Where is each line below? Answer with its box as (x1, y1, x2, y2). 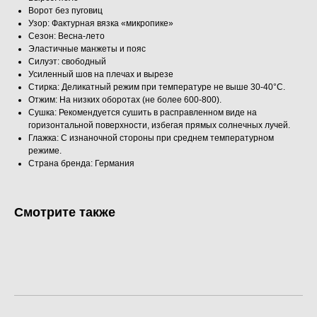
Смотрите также (14, 205, 115, 220)
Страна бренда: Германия (28, 158, 134, 169)
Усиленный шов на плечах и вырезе (28, 69, 173, 80)
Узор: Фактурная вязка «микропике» (28, 18, 173, 29)
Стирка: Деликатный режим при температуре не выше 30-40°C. (28, 82, 285, 93)
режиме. (28, 146, 62, 156)
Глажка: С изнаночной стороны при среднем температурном (28, 133, 274, 144)
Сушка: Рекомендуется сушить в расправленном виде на (28, 108, 257, 118)
